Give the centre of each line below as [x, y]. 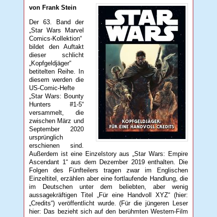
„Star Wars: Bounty [56, 96]
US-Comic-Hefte [52, 88]
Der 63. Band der [56, 22]
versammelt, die [56, 112]
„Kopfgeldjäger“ [50, 63]
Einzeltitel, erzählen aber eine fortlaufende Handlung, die [108, 178]
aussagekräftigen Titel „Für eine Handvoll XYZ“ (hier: [108, 195]
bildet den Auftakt [56, 46]
